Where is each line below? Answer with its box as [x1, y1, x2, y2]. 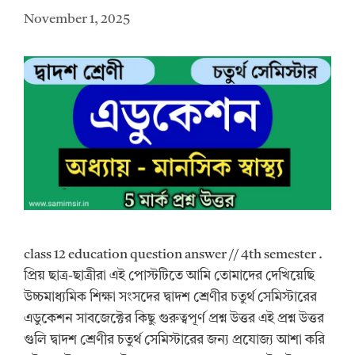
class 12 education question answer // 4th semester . [24, 247, 323, 261]
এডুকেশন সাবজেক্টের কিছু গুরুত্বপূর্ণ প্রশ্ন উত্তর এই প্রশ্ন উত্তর [24, 311, 324, 326]
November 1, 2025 [24, 12, 130, 26]
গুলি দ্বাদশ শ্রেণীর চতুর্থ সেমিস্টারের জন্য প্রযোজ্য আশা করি [24, 333, 325, 347]
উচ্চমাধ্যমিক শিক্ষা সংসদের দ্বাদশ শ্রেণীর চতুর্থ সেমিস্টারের [24, 290, 317, 304]
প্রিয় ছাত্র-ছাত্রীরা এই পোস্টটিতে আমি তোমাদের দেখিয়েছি [24, 269, 315, 283]
